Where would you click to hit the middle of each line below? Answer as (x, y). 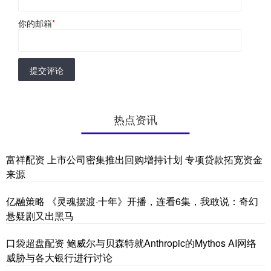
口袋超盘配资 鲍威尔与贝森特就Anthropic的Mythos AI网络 (131, 243)
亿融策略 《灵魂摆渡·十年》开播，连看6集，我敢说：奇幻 (132, 201)
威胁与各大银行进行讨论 (59, 257)
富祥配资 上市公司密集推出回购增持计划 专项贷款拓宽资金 (134, 159)
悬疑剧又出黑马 (40, 215)
